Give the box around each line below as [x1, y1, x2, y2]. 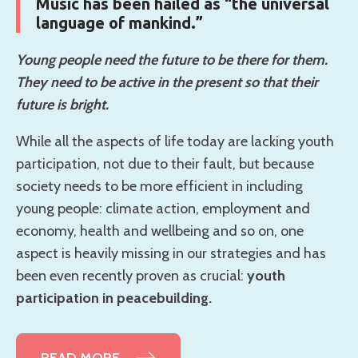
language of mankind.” [36, 13, 203, 32]
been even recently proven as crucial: [16, 266, 247, 284]
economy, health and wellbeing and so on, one [16, 221, 304, 240]
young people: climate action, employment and [16, 199, 310, 217]
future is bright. [16, 95, 109, 113]
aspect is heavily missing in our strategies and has [16, 244, 326, 262]
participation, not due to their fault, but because [16, 154, 314, 173]
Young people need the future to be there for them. [16, 50, 328, 69]
